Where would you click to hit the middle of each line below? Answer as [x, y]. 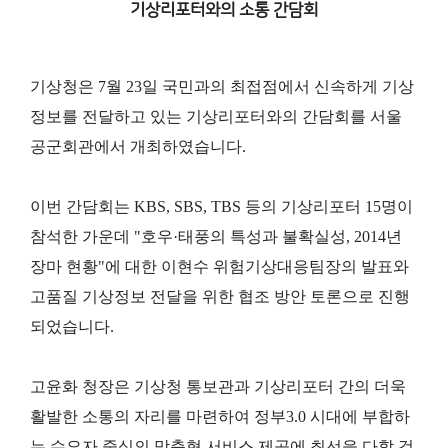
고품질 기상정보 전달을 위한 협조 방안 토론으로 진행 [220, 296]
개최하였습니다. [188, 146]
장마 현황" [67, 266]
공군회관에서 [80, 146]
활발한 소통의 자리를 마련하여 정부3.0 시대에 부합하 [220, 416]
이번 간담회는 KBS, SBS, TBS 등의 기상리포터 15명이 [221, 206]
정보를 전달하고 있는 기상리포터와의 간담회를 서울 [216, 116]
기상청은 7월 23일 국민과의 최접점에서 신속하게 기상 [222, 86]
